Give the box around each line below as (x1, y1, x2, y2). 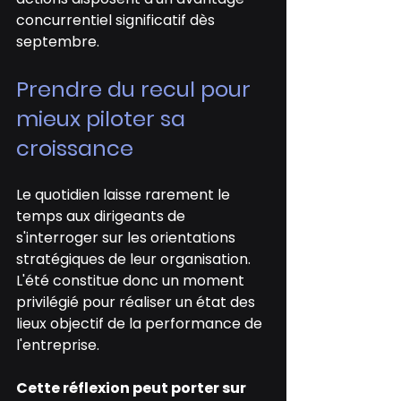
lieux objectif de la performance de (16, 313, 266, 335)
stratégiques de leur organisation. (16, 249, 254, 270)
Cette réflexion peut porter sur (16, 378, 249, 399)
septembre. (16, 31, 99, 53)
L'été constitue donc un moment (16, 270, 248, 292)
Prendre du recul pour (16, 74, 256, 105)
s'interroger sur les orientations (16, 227, 239, 249)
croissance (16, 133, 133, 164)
